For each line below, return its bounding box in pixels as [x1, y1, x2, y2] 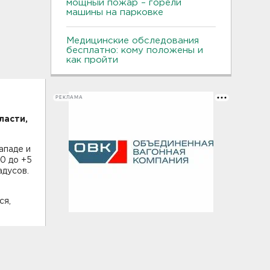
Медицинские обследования [66, 36, 199, 45]
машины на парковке [66, 8, 163, 16]
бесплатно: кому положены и [66, 46, 203, 54]
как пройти [66, 55, 118, 64]
